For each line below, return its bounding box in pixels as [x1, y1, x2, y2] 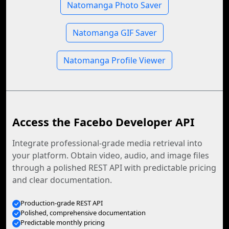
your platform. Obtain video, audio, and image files [12, 150, 209, 161]
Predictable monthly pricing [20, 218, 105, 227]
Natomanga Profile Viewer [63, 55, 166, 66]
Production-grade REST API [20, 198, 103, 208]
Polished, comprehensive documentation [20, 208, 146, 217]
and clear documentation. [12, 174, 112, 186]
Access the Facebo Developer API [12, 114, 194, 129]
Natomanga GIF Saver [72, 27, 157, 38]
